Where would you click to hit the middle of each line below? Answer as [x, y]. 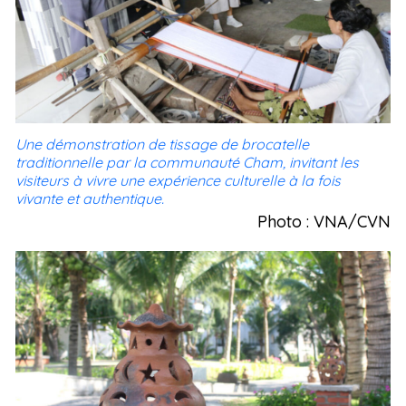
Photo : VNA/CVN [324, 222]
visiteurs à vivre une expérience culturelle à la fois [178, 180]
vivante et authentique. [92, 198]
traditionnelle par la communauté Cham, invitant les [187, 162]
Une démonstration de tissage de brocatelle [162, 144]
